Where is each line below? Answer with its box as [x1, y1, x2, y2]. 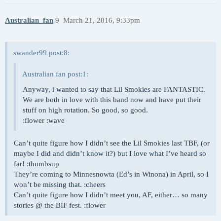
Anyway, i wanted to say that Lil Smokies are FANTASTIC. [23, 85, 205, 94]
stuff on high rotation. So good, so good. [23, 106, 148, 114]
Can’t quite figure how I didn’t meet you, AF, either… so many [14, 191, 208, 199]
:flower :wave [23, 116, 65, 125]
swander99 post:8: [13, 49, 70, 57]
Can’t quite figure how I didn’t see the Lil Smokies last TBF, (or [14, 139, 210, 147]
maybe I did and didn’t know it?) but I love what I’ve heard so [14, 149, 206, 158]
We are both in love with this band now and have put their [23, 96, 201, 104]
